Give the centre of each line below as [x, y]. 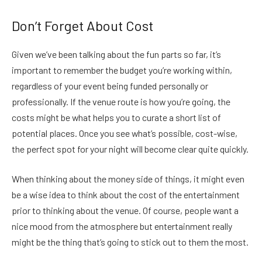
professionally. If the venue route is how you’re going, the [121, 101]
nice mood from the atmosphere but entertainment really [122, 226]
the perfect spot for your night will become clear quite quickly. [130, 149]
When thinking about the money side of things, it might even [128, 179]
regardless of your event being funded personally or [110, 85]
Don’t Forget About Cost [82, 25]
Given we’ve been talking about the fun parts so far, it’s [116, 54]
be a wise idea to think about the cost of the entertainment [126, 195]
